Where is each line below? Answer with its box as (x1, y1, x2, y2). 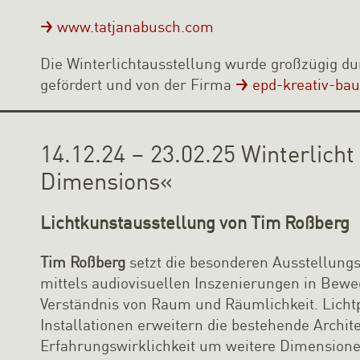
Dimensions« (40, 166, 174, 194)
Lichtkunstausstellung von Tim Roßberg (40, 211, 350, 234)
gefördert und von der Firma (40, 74, 236, 93)
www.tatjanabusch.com (57, 17, 215, 36)
